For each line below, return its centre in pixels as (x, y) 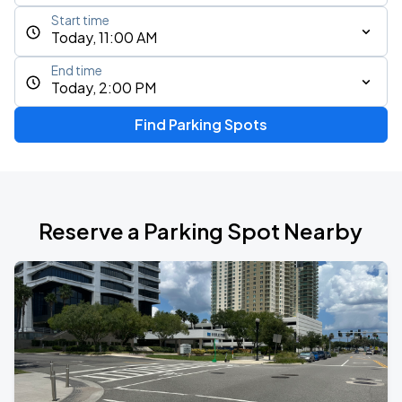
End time (77, 70)
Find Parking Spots (201, 124)
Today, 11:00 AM (104, 37)
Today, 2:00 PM (104, 87)
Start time (80, 20)
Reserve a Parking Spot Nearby (201, 231)
